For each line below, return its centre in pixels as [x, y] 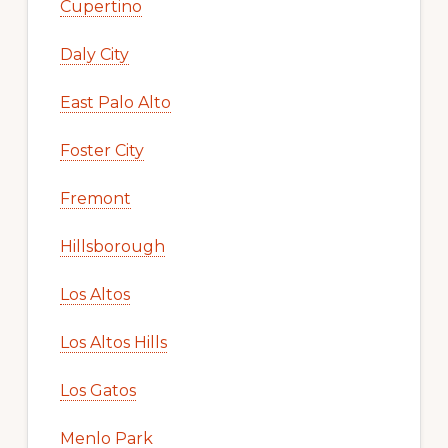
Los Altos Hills [113, 343]
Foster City [101, 151]
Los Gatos [97, 391]
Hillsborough [112, 247]
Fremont [95, 199]
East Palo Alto [115, 103]
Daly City [94, 55]
